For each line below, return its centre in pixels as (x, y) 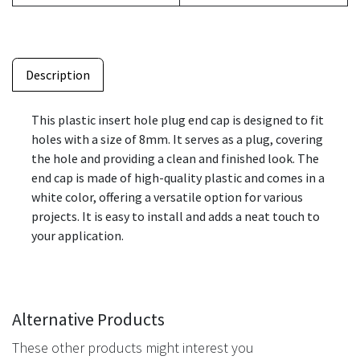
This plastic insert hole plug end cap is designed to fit (178, 119)
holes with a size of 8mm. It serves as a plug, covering (177, 139)
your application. (78, 235)
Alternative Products (88, 319)
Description (58, 74)
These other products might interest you (133, 347)
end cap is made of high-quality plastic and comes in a (178, 177)
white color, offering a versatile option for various (167, 196)
